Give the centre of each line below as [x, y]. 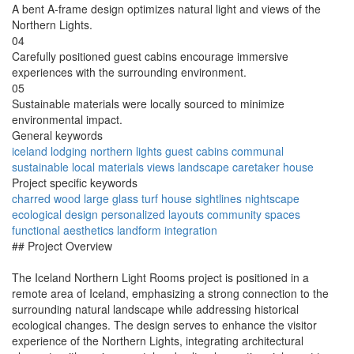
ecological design [55, 215]
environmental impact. [67, 120]
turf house [167, 199]
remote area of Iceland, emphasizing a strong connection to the [170, 294]
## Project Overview [62, 246]
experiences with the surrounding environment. [129, 72]
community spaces [254, 215]
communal [258, 151]
